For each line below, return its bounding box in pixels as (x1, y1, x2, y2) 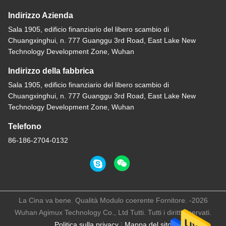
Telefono (8, 122, 41, 131)
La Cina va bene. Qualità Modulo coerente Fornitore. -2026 (18, 196, 208, 205)
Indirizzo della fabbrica (8, 67, 94, 76)
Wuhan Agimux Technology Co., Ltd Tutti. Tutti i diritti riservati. (15, 208, 211, 217)
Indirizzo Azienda (8, 11, 73, 20)
